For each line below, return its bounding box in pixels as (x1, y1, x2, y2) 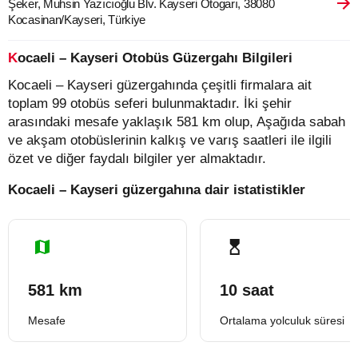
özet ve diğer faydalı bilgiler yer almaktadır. (8, 151, 266, 166)
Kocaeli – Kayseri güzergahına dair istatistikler (8, 182, 305, 197)
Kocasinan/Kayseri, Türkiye (8, 13, 146, 26)
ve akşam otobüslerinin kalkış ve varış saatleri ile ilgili (8, 133, 332, 148)
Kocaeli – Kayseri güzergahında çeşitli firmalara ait (8, 78, 312, 93)
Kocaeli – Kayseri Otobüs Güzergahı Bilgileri (18, 50, 292, 66)
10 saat (220, 281, 274, 299)
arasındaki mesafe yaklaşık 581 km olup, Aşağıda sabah (8, 114, 345, 129)
